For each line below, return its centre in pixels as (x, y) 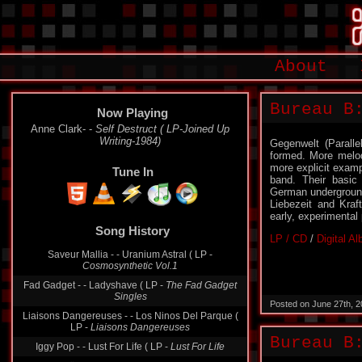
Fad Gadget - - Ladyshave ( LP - (95, 285)
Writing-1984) (130, 141)
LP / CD (288, 239)
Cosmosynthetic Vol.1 (130, 266)
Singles (130, 297)
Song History (133, 231)
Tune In (133, 172)
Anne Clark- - (63, 129)
